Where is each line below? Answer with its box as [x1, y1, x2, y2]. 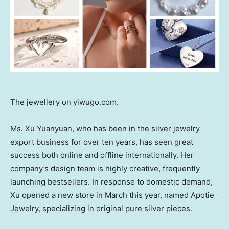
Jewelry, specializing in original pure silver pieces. [10, 203, 192, 213]
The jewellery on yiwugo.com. [10, 97, 119, 107]
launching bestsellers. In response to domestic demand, [10, 176, 213, 187]
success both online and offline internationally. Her [10, 150, 194, 160]
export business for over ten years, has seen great [10, 136, 193, 147]
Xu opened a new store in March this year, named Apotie [10, 190, 214, 200]
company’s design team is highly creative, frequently [10, 163, 200, 173]
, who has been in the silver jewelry [72, 123, 200, 133]
